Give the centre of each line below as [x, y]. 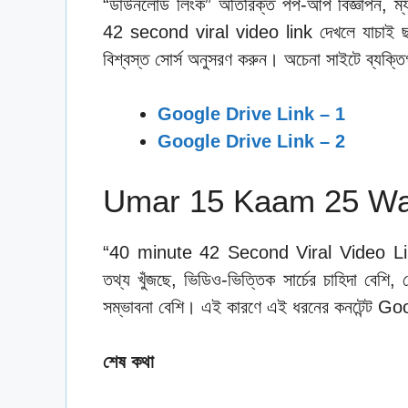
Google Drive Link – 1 [251, 113]
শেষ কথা [128, 361]
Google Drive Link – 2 [251, 141]
